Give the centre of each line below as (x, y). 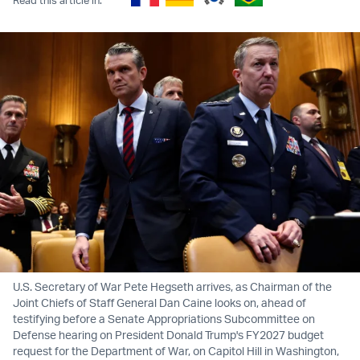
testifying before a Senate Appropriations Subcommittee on (164, 319)
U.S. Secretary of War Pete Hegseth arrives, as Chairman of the (172, 287)
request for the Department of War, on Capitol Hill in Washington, (176, 351)
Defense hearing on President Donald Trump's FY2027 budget (168, 335)
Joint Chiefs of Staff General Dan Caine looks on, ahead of (160, 303)
